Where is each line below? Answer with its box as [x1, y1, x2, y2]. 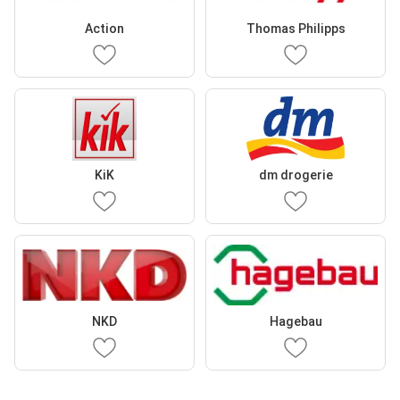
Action [85, 21, 124, 36]
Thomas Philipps [246, 21, 346, 36]
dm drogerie [258, 168, 333, 182]
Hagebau [269, 314, 322, 329]
